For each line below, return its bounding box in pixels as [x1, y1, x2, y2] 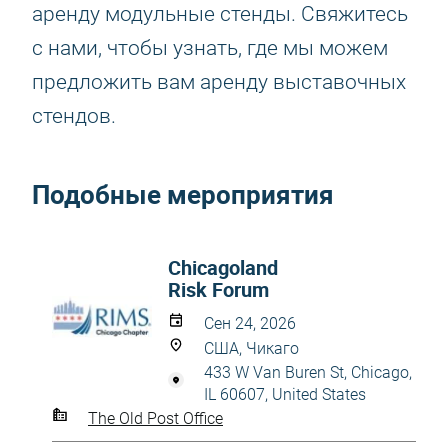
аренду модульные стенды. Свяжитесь [32, 2, 408, 26]
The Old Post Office [88, 408, 223, 428]
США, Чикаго [204, 339, 299, 358]
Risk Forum [168, 276, 269, 303]
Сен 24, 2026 [204, 314, 296, 333]
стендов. [32, 104, 116, 128]
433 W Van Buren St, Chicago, [204, 363, 412, 382]
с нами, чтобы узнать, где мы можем [32, 36, 388, 60]
